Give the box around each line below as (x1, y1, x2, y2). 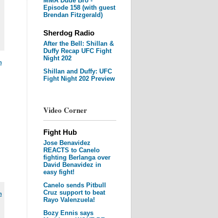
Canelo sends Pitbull (43, 182, 106, 189)
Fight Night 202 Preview (43, 75, 115, 82)
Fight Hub (43, 128, 77, 136)
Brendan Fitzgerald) (43, 11, 103, 18)
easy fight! (43, 168, 74, 176)
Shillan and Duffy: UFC (43, 68, 112, 75)
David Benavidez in (43, 161, 101, 168)
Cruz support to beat (43, 189, 105, 196)
